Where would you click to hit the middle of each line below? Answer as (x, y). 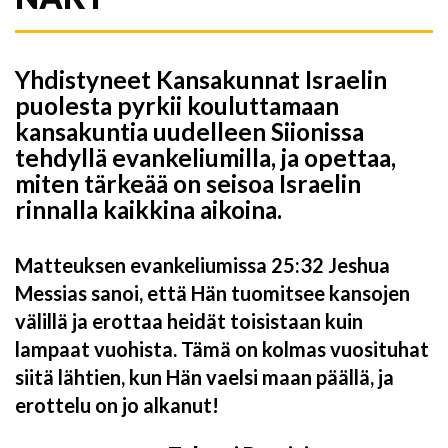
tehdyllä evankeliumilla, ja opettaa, (205, 158)
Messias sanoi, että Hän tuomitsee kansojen (212, 293)
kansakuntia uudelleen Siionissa (189, 132)
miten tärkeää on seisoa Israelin (188, 184)
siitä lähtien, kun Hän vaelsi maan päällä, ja (204, 377)
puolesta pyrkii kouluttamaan (177, 106)
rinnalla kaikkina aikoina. (148, 210)
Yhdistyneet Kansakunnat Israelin (201, 80)
